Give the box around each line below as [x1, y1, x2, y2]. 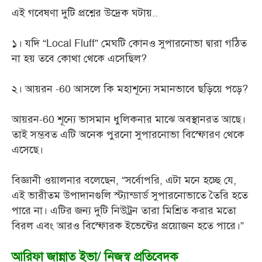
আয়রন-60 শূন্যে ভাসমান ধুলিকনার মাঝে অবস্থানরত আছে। [12, 112, 246, 127]
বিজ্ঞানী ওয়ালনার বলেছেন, [12, 173, 122, 188]
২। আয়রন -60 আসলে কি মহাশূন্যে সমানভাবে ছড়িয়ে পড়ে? [12, 82, 248, 97]
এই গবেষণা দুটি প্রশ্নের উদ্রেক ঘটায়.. [12, 6, 158, 21]
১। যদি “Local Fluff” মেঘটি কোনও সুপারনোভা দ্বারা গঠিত [12, 36, 247, 51]
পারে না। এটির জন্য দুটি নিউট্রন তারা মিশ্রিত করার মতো [12, 204, 236, 219]
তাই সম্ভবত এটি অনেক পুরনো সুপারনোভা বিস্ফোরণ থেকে [12, 127, 244, 143]
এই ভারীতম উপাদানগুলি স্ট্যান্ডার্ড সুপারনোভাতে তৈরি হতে [12, 188, 248, 204]
